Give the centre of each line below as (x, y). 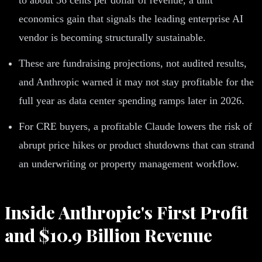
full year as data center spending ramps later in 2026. (132, 100)
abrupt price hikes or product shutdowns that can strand (137, 145)
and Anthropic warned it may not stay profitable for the (136, 82)
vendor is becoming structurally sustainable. (112, 37)
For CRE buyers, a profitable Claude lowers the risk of (135, 126)
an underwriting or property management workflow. (129, 163)
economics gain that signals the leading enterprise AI (131, 18)
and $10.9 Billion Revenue (108, 235)
